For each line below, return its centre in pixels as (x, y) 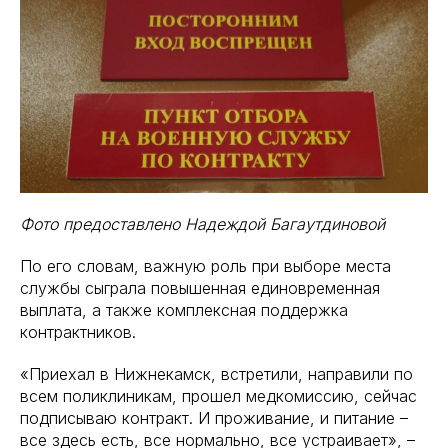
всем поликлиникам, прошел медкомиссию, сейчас (218, 396)
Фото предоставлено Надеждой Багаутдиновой (202, 224)
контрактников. (78, 332)
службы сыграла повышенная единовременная (200, 288)
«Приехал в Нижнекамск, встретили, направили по (216, 374)
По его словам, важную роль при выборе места (205, 266)
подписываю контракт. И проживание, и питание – (214, 418)
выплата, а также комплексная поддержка (184, 310)
